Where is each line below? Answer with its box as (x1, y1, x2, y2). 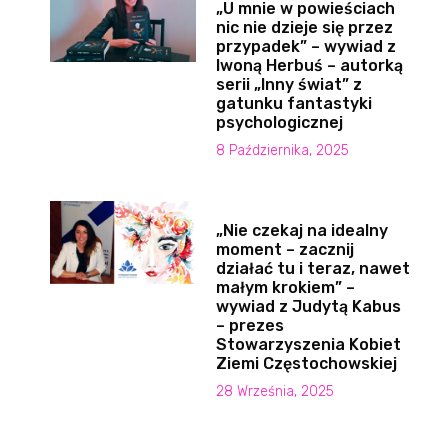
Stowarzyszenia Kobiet (215, 335, 401, 355)
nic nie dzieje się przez (215, 18, 393, 38)
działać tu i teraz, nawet (215, 259, 410, 279)
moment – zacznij (215, 240, 354, 260)
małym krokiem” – (215, 278, 355, 298)
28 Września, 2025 (215, 383, 334, 401)
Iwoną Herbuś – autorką (215, 56, 403, 76)
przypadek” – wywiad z (215, 37, 396, 57)
